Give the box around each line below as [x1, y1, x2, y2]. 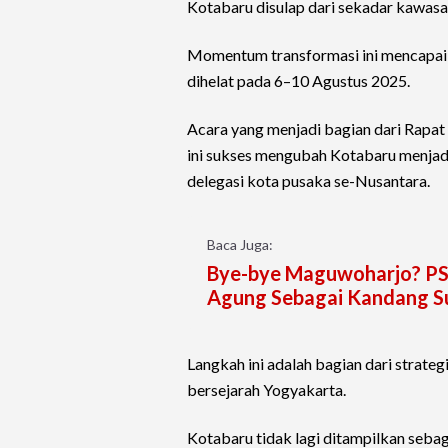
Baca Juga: [207, 236, 273, 254]
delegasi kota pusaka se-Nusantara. [187, 171, 430, 191]
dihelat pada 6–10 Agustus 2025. [187, 71, 410, 91]
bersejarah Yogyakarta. [187, 380, 346, 400]
